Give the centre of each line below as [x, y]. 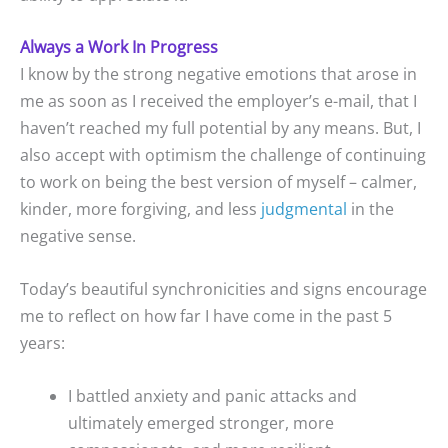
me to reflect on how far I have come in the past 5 [206, 315]
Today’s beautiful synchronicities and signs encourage [223, 288]
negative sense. [78, 236]
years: [42, 342]
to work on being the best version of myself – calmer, [218, 182]
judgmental [304, 209]
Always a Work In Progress [119, 47]
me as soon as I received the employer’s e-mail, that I [218, 101]
